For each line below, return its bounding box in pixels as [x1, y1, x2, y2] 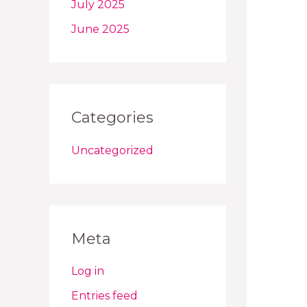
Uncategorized [71, 143, 153, 157]
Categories [71, 108, 153, 127]
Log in [71, 264, 104, 278]
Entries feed [71, 288, 138, 302]
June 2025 [71, 23, 130, 36]
